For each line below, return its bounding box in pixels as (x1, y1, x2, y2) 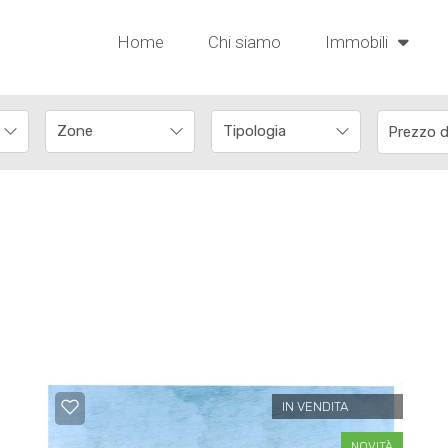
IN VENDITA (281, 399, 348, 415)
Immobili (325, 32, 393, 52)
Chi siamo (208, 32, 282, 52)
